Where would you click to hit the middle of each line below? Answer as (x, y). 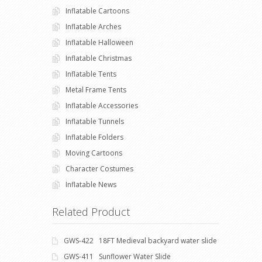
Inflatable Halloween (99, 43)
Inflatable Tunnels (95, 122)
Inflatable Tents (91, 74)
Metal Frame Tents (96, 90)
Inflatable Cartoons (97, 11)
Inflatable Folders (94, 137)
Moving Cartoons (94, 153)
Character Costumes (99, 169)
